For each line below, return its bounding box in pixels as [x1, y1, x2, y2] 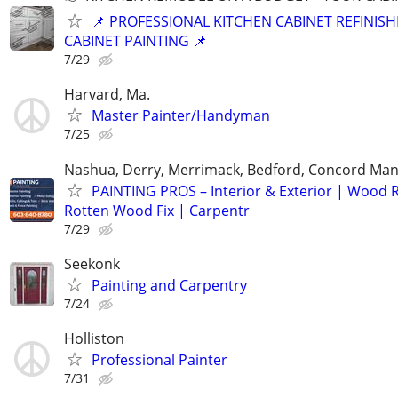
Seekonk [64, 253, 120, 274]
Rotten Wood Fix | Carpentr [64, 200, 250, 220]
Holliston [64, 328, 124, 348]
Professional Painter [92, 349, 227, 370]
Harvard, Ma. [64, 84, 150, 105]
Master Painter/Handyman [92, 106, 270, 126]
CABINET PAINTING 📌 [64, 31, 207, 52]
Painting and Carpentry [92, 275, 247, 295]
